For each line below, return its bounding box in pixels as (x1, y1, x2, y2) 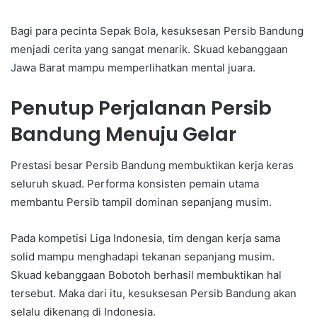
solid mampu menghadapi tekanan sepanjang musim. (11, 250, 275, 264)
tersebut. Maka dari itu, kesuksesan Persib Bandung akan (11, 287, 296, 301)
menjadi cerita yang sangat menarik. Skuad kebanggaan (11, 42, 288, 56)
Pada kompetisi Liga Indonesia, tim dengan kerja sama (11, 231, 280, 246)
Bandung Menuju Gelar (11, 120, 236, 147)
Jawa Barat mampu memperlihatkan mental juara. (11, 60, 255, 74)
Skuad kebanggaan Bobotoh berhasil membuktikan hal (11, 268, 282, 282)
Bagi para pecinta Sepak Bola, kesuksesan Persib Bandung (11, 23, 304, 38)
